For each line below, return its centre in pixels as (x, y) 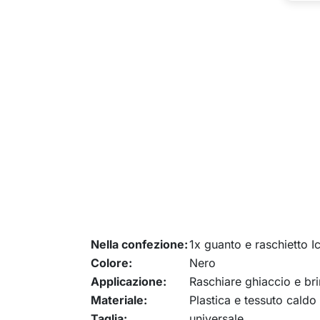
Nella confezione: (139, 244)
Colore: (111, 263)
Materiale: (119, 300)
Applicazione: (129, 281)
